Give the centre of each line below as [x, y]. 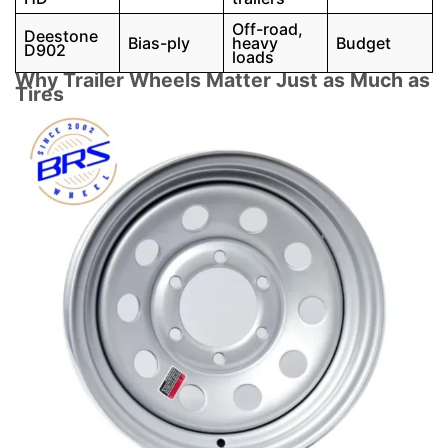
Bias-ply [159, 43]
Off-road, [267, 29]
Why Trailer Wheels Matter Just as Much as [222, 80]
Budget [363, 43]
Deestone [61, 36]
